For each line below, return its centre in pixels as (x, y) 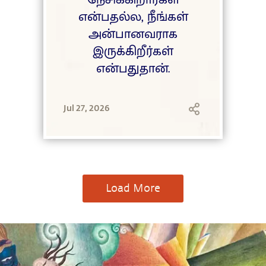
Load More (133, 188)
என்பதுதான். (133, 69)
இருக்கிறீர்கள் (133, 52)
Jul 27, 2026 (87, 107)
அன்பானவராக (133, 34)
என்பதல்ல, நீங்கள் (133, 17)
